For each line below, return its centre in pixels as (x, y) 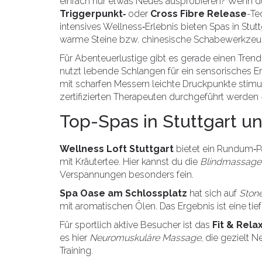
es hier (75, 238)
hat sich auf (213, 193)
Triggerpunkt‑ (93, 14)
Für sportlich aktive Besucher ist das (136, 225)
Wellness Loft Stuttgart (117, 149)
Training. (76, 251)
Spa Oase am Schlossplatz (123, 193)
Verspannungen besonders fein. (127, 175)
